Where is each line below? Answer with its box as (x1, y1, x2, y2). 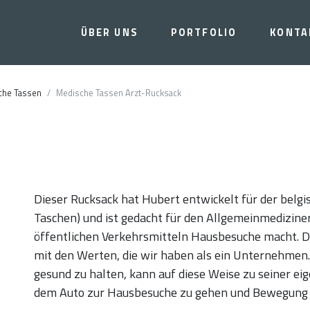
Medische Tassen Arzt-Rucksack (56, 86, 181, 100)
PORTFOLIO (170, 24, 237, 40)
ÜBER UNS (80, 24, 138, 40)
